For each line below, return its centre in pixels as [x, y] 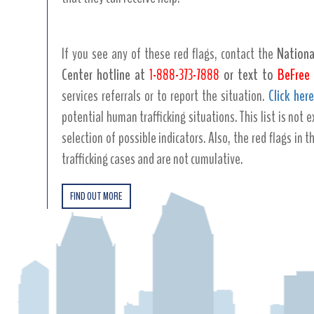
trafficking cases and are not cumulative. [152, 159]
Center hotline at [105, 75]
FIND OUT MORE [96, 197]
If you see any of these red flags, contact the [169, 54]
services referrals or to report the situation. [165, 96]
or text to [248, 75]
